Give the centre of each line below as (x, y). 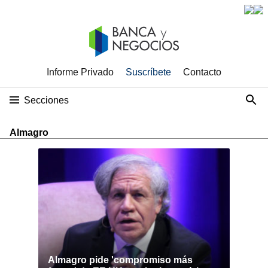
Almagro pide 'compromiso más (120, 260)
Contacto (202, 72)
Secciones (46, 100)
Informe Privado (80, 72)
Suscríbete (148, 72)
